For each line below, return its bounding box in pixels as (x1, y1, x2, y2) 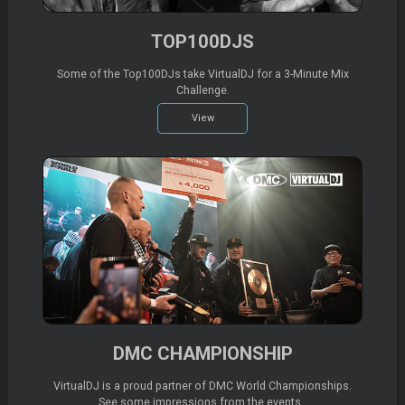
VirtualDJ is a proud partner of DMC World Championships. (53, 379, 352, 392)
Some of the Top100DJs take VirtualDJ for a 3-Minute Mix (56, 68, 349, 81)
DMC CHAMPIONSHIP (112, 342, 293, 364)
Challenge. (175, 84, 230, 98)
